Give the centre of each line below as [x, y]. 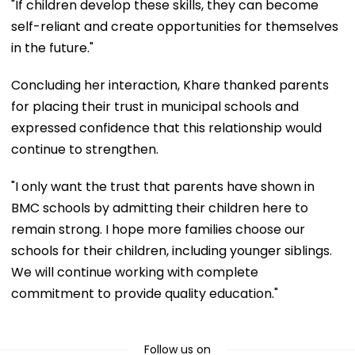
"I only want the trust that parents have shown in [163, 186]
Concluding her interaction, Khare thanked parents [170, 85]
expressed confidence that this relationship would [166, 128]
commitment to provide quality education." [145, 293]
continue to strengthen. [85, 149]
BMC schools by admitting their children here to [160, 208]
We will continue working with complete [135, 272]
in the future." [52, 48]
